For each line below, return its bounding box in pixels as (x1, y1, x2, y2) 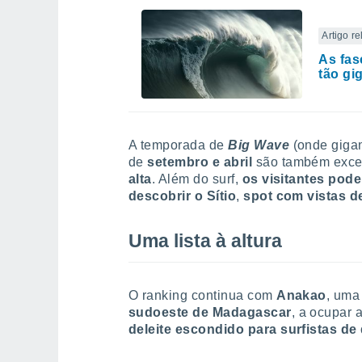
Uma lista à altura (128, 230, 282, 251)
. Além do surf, (151, 172, 242, 186)
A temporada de (128, 138, 229, 152)
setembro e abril (147, 155, 253, 169)
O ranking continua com (128, 288, 277, 302)
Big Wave (228, 138, 290, 152)
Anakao (276, 288, 326, 302)
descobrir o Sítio (128, 189, 237, 203)
